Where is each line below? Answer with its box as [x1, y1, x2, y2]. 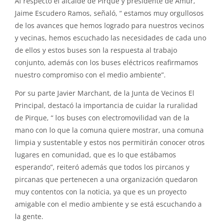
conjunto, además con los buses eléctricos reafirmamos [15, 58, 198, 68]
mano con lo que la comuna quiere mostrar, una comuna [15, 125, 204, 135]
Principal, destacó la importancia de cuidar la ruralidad [15, 101, 198, 110]
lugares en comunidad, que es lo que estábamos [15, 150, 176, 160]
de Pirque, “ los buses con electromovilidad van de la [15, 113, 189, 123]
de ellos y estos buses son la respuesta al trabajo [15, 45, 177, 55]
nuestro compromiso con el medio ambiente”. [15, 70, 166, 80]
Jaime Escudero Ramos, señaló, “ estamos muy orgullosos [15, 8, 204, 18]
